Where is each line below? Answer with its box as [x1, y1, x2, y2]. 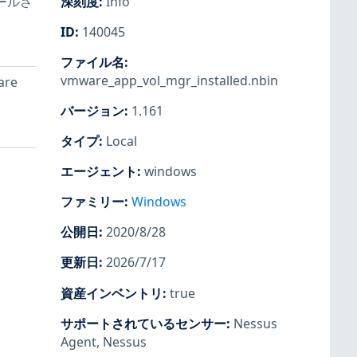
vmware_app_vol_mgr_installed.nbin [61, 71, 278, 89]
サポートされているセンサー [61, 314, 226, 332]
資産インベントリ [61, 284, 163, 302]
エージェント [61, 163, 137, 181]
